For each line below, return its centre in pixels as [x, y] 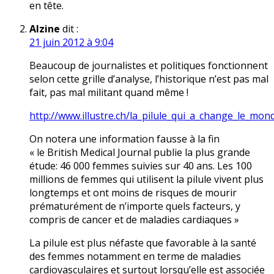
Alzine [45, 29]
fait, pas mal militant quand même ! [109, 93]
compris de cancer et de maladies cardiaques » [134, 220]
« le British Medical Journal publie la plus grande [140, 153]
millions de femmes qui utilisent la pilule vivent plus [146, 180]
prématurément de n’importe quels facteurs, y [135, 206]
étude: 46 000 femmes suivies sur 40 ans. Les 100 [141, 166]
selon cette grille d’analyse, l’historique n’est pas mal [149, 79]
